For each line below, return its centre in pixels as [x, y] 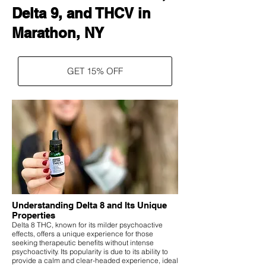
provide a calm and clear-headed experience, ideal [95, 260]
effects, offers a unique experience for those [83, 233]
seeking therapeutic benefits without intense [83, 242]
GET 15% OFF [95, 71]
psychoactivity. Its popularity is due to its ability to [90, 251]
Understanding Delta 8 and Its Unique [89, 205]
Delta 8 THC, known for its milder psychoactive [87, 224]
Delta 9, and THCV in [81, 13]
